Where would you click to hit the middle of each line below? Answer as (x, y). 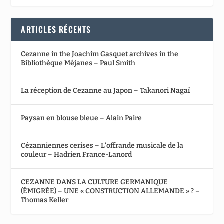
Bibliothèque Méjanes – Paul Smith (78, 63)
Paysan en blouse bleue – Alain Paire (82, 118)
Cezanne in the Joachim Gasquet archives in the (100, 54)
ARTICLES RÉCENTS (56, 29)
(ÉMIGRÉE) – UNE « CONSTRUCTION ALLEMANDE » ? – (111, 191)
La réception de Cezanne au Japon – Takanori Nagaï (106, 90)
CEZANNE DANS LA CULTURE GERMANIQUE (95, 182)
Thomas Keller (45, 200)
